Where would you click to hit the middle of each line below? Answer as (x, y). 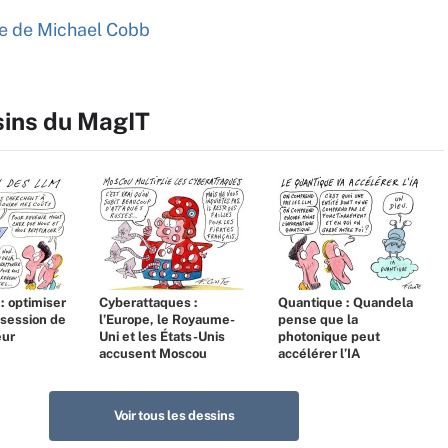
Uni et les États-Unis (162, 336)
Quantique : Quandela (345, 302)
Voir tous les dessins (174, 415)
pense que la (318, 319)
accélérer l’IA (319, 353)
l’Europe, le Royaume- (167, 319)
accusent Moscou (153, 353)
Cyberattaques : (148, 302)
